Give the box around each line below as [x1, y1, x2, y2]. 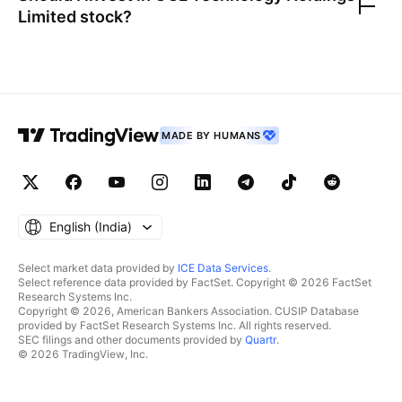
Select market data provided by [18, 261, 178, 275]
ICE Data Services [178, 261, 268, 275]
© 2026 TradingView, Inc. [18, 347, 148, 361]
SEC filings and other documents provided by [18, 333, 245, 346]
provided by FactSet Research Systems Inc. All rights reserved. [18, 319, 331, 332]
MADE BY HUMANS [162, 129, 261, 142]
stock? [76, 7, 132, 26]
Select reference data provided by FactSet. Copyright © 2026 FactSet [18, 275, 371, 289]
